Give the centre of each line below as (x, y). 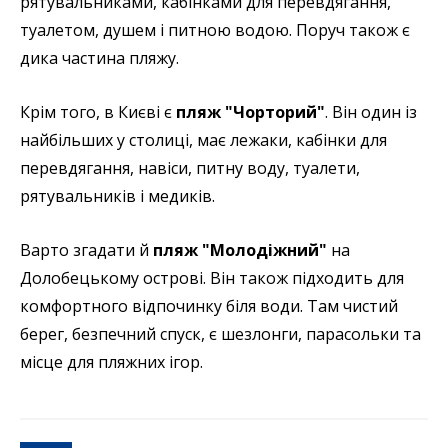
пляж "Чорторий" (250, 112)
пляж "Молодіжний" (240, 250)
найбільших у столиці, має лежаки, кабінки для (203, 140)
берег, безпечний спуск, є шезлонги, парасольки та (220, 334)
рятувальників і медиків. (121, 196)
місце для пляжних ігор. (111, 362)
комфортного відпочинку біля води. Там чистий (209, 306)
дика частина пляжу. (99, 58)
